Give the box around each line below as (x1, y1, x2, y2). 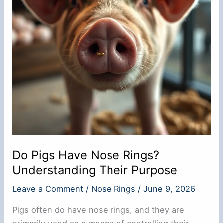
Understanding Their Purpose (12, 162, 178, 177)
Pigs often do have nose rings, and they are (12, 204, 185, 215)
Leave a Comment (12, 184, 84, 194)
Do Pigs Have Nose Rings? (12, 147, 160, 162)
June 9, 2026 (143, 184, 196, 194)
